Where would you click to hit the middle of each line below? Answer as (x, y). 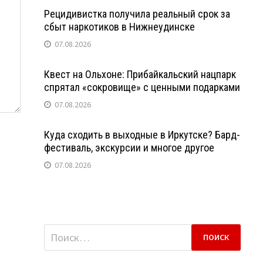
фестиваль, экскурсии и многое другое (129, 147)
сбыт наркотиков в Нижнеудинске (119, 26)
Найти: (59, 231)
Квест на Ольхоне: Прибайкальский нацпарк (140, 74)
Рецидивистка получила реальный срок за (137, 14)
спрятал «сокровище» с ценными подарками (142, 87)
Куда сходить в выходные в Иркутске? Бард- (142, 134)
